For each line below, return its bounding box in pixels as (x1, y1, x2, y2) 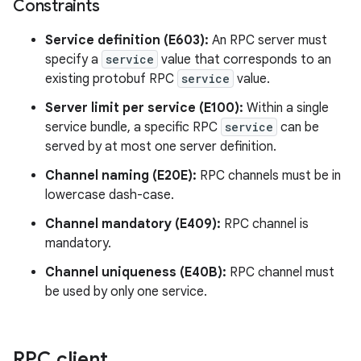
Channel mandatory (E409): (45, 215, 221, 232)
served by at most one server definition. (45, 138, 276, 155)
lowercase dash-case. (45, 186, 174, 203)
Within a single (243, 99, 329, 116)
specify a (45, 51, 102, 68)
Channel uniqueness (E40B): (45, 263, 226, 280)
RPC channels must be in (197, 167, 341, 184)
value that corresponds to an (158, 51, 331, 68)
